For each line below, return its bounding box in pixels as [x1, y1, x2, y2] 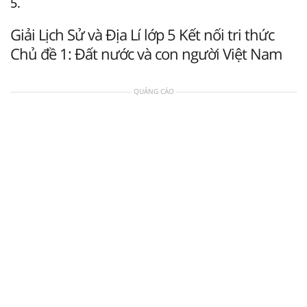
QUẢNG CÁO [133, 86, 174, 96]
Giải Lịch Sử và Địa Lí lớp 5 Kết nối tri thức [10, 23, 274, 45]
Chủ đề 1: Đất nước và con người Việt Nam [10, 42, 282, 64]
